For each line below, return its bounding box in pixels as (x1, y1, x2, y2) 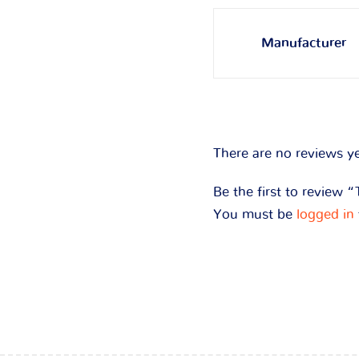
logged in (296, 208, 354, 221)
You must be (213, 208, 296, 221)
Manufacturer (261, 36, 346, 50)
